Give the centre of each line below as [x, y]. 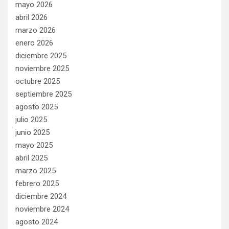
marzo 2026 [36, 30]
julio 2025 [31, 119]
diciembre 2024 [41, 196]
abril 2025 [31, 158]
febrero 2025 [37, 183]
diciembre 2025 [41, 55]
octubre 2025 [38, 81]
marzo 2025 [36, 170]
